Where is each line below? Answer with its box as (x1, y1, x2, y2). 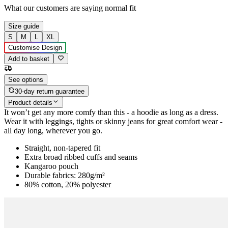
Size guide (8, 22, 39, 31)
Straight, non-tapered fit (24, 144, 100, 153)
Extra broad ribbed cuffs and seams (24, 153, 137, 162)
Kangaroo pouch (24, 162, 78, 171)
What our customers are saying (4, 4, 103, 13)
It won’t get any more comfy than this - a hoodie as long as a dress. (4, 108, 218, 117)
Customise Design (8, 44, 62, 52)
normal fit (105, 4, 136, 13)
